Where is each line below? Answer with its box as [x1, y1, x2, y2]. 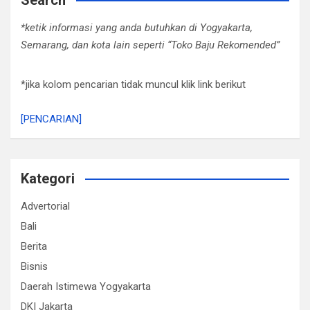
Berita [21, 240, 47, 253]
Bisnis [21, 260, 48, 273]
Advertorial [21, 200, 70, 212]
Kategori [21, 170, 75, 187]
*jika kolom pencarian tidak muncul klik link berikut [21, 78, 246, 91]
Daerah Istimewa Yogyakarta [21, 280, 151, 293]
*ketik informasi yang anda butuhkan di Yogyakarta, [21, 21, 253, 34]
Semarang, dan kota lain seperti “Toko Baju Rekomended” [21, 39, 280, 51]
